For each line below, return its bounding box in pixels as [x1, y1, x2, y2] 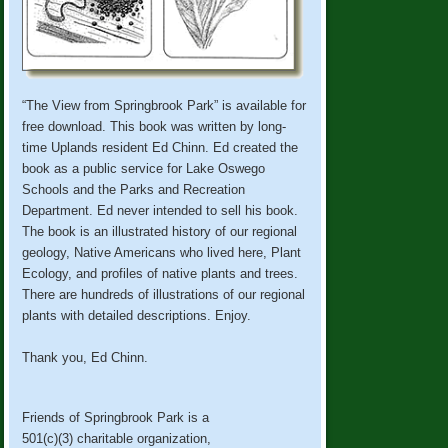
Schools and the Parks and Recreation [22, 181, 246, 197]
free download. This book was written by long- [22, 118, 287, 134]
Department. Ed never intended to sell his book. [22, 202, 299, 218]
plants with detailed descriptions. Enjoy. [22, 307, 252, 323]
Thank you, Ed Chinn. [22, 349, 149, 365]
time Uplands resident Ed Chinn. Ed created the [22, 139, 299, 155]
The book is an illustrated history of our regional [22, 223, 298, 239]
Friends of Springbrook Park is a [22, 409, 210, 425]
